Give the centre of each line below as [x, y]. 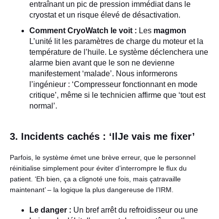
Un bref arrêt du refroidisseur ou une [135, 210]
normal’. [43, 106]
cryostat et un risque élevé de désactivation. [105, 15]
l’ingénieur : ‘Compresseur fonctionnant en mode [113, 84]
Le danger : [50, 210]
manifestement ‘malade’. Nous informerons [103, 74]
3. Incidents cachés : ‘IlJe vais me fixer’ [102, 136]
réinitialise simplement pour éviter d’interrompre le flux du [98, 168]
